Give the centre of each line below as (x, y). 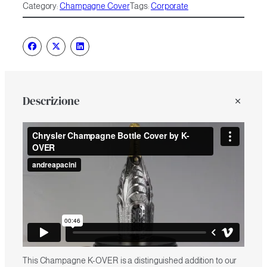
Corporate (170, 6)
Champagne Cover (95, 6)
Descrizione (51, 101)
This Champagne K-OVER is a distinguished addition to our (130, 261)
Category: (41, 6)
